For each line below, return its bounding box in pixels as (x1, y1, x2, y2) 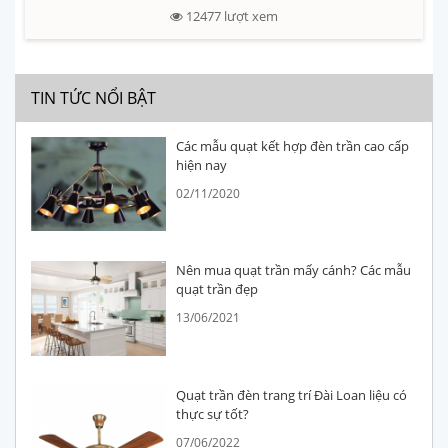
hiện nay (176, 156, 228, 175)
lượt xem (224, 7, 278, 26)
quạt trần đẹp (176, 280, 259, 299)
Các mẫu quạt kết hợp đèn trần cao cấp (176, 137, 410, 156)
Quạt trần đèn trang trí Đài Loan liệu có (176, 385, 408, 404)
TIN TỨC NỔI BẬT (31, 87, 156, 110)
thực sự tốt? (176, 404, 250, 423)
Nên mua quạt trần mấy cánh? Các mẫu (176, 261, 412, 280)
